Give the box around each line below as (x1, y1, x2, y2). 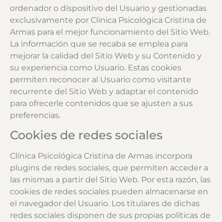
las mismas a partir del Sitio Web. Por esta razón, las (10, 174, 211, 184)
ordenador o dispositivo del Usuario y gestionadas (10, 3, 207, 13)
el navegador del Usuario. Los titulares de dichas (10, 198, 200, 208)
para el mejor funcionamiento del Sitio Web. (35, 27, 210, 37)
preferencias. (10, 110, 60, 120)
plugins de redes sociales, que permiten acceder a (10, 163, 208, 172)
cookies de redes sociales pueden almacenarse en (10, 186, 208, 196)
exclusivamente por (10, 15, 91, 25)
